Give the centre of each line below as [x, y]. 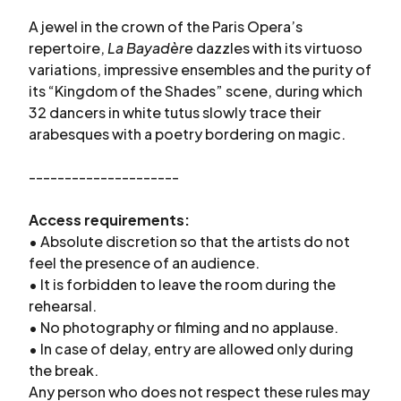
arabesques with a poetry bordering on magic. [187, 134]
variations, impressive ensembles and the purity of [200, 69]
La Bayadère [150, 48]
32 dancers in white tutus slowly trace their [175, 112]
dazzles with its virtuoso [278, 48]
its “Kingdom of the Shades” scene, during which [196, 91]
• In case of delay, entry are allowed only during [191, 349]
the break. [64, 370]
